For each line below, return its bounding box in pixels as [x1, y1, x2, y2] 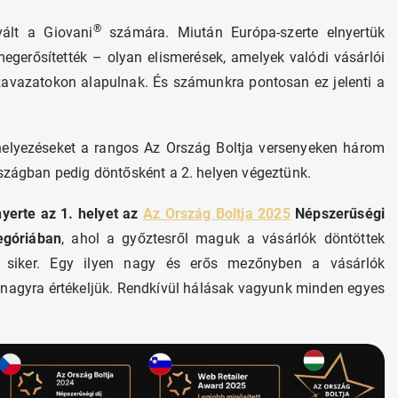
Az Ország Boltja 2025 [142, 205, 291, 222]
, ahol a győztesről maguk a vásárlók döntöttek [61, 230, 385, 247]
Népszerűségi [290, 205, 385, 222]
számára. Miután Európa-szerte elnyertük [100, 24, 385, 41]
